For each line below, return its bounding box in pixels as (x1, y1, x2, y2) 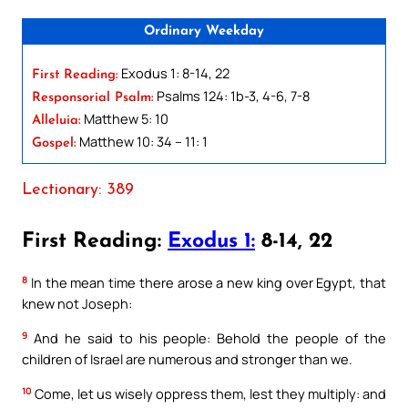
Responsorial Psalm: (32, 90, 154, 105)
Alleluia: (32, 113, 81, 127)
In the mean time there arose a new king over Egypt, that (27, 273, 386, 292)
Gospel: (32, 136, 76, 150)
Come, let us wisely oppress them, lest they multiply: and (32, 383, 386, 403)
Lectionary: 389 (22, 181, 134, 198)
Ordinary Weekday (144, 24, 264, 38)
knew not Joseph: (22, 294, 132, 313)
